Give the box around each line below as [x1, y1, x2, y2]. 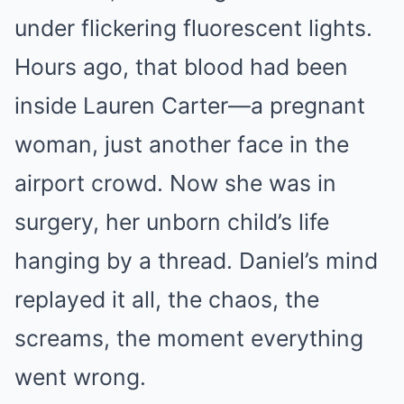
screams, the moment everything [14, 325, 363, 353]
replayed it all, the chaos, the [14, 286, 319, 314]
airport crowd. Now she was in [14, 170, 336, 197]
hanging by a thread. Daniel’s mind [14, 247, 378, 275]
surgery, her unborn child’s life [14, 208, 329, 236]
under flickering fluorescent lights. [14, 14, 372, 42]
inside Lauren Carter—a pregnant [14, 92, 365, 120]
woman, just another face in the [14, 131, 349, 159]
